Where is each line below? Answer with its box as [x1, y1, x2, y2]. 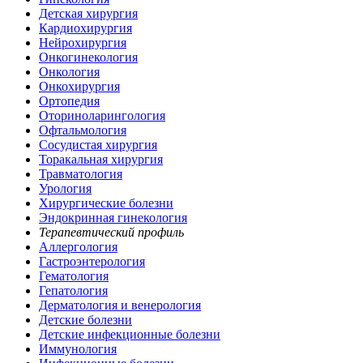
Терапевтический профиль [39, 225, 184, 240]
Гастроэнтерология [39, 254, 145, 269]
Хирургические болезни [39, 196, 173, 211]
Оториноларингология [39, 109, 165, 123]
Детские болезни [39, 313, 132, 327]
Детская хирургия [39, 6, 138, 21]
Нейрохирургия [39, 36, 126, 50]
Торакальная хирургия [39, 152, 163, 167]
